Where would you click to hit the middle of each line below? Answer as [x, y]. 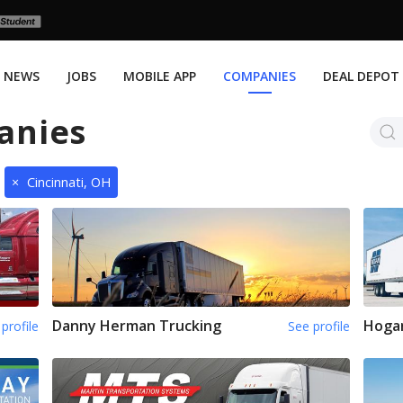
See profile [319, 327]
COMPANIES [260, 76]
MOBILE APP [160, 76]
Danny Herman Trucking [137, 326]
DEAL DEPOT [361, 76]
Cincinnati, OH [69, 182]
